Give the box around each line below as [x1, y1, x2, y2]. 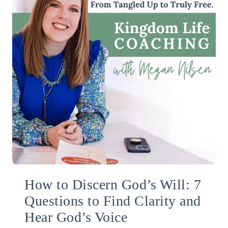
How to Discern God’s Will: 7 [24, 176, 201, 192]
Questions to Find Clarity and [24, 192, 201, 209]
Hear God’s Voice [24, 209, 127, 225]
